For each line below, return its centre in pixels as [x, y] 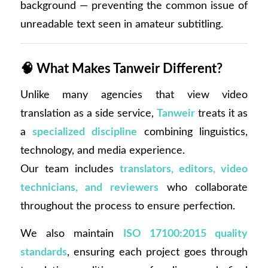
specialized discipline [85, 132]
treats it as [222, 113]
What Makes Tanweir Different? [129, 69]
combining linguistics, [193, 132]
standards [43, 252]
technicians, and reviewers [89, 187]
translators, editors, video [184, 169]
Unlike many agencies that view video [134, 95]
